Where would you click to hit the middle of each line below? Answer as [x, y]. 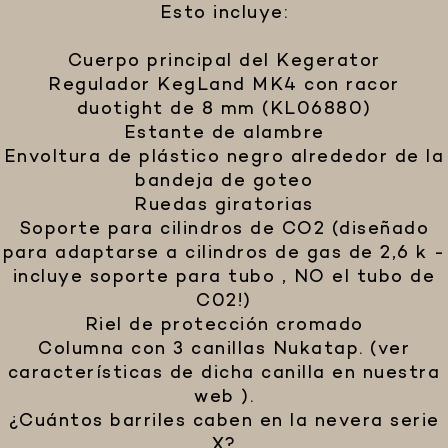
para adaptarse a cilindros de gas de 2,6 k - [224, 254]
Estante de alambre [224, 134]
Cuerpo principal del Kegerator [224, 62]
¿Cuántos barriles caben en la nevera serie [224, 422]
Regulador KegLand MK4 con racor [224, 86]
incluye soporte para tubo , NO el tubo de [224, 278]
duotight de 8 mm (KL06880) [224, 110]
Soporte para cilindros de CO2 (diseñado [224, 230]
